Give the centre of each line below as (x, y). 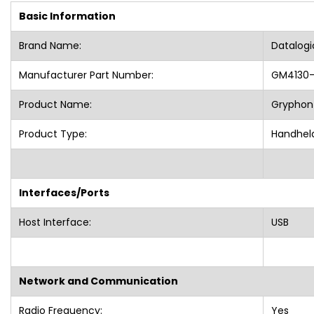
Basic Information (67, 16)
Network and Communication (98, 281)
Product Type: (53, 134)
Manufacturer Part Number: (86, 75)
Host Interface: (55, 222)
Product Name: (55, 104)
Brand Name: (50, 45)
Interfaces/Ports (64, 192)
